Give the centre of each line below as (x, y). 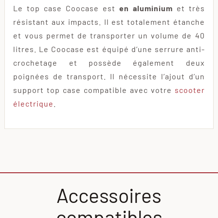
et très (189, 8)
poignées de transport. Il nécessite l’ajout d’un (109, 76)
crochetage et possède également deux (109, 62)
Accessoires (109, 195)
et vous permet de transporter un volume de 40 (109, 35)
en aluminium (146, 8)
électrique (34, 103)
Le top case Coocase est (66, 8)
